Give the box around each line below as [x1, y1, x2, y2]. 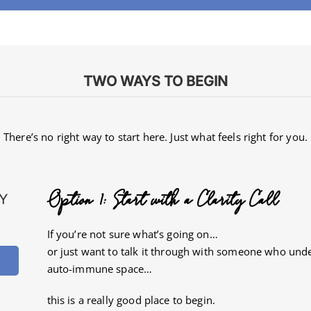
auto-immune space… [47, 261, 153, 276]
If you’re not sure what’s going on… [47, 226, 218, 241]
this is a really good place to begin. [47, 292, 216, 307]
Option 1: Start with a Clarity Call [47, 186, 278, 215]
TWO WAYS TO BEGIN [83, 72, 228, 90]
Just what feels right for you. [170, 129, 308, 144]
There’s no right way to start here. [3, 129, 171, 144]
